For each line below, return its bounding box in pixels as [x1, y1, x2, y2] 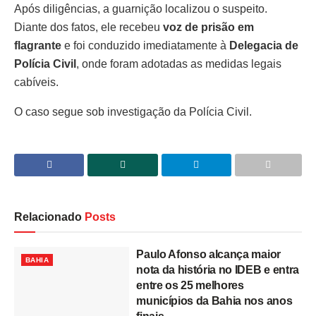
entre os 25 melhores [136, 279, 244, 291]
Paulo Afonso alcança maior [136, 248, 281, 260]
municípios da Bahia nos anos [136, 294, 293, 307]
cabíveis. [14, 75, 59, 88]
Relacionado [14, 210, 82, 223]
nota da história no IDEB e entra [136, 263, 299, 276]
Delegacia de [229, 39, 298, 51]
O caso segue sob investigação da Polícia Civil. [14, 105, 252, 118]
